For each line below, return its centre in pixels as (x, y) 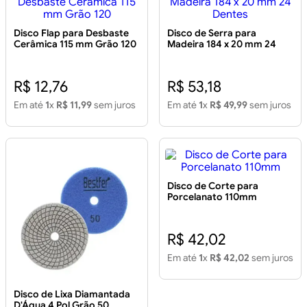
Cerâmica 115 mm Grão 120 (75, 44)
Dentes (183, 55)
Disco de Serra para (212, 33)
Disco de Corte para (213, 186)
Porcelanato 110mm (212, 197)
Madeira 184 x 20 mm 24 (222, 44)
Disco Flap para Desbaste (71, 33)
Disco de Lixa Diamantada (72, 294)
